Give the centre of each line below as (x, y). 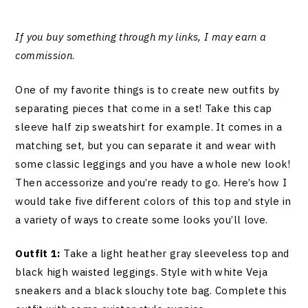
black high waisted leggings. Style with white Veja (142, 272)
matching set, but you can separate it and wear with (146, 145)
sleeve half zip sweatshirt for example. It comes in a (149, 126)
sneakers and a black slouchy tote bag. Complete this (151, 291)
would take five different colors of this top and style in (153, 201)
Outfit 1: (38, 254)
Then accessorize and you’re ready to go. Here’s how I (151, 182)
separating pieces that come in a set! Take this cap (144, 108)
